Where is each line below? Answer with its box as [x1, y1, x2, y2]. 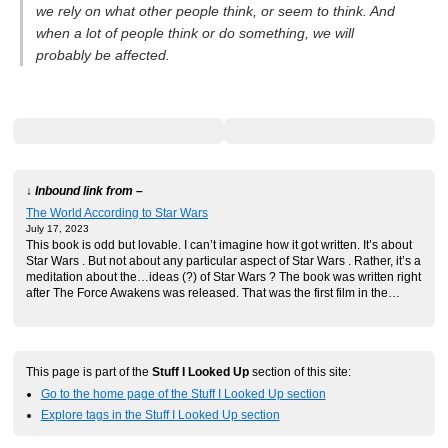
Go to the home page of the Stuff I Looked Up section [40, 386, 326, 400]
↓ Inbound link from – [26, 183, 143, 197]
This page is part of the [26, 364, 152, 378]
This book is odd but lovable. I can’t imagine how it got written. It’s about [26, 238, 412, 252]
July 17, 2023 [26, 223, 89, 235]
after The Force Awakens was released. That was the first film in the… [26, 286, 400, 300]
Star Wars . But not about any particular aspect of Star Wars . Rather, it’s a [26, 254, 421, 268]
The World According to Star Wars [26, 206, 208, 220]
